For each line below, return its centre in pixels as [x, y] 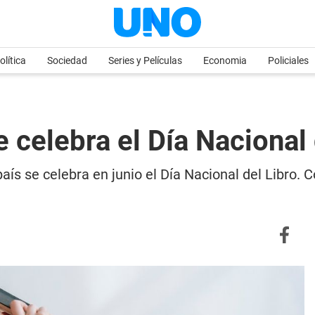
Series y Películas [145, 60]
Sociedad [67, 60]
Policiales [288, 60]
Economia [225, 60]
